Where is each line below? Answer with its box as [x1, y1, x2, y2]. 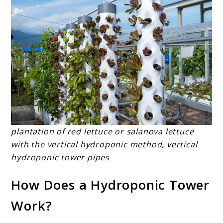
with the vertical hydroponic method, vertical [11, 138, 198, 150]
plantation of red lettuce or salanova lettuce [11, 125, 194, 137]
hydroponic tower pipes [11, 151, 110, 163]
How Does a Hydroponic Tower [11, 176, 210, 194]
